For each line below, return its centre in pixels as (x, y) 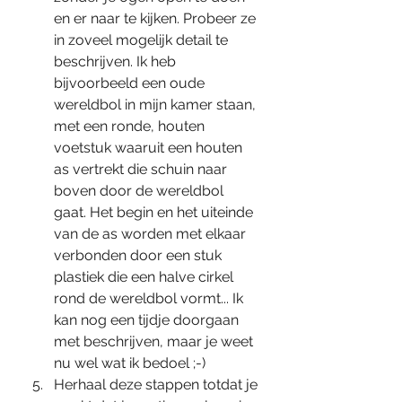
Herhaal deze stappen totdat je (157, 385)
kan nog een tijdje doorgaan (148, 320)
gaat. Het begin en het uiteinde (155, 212)
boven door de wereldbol (140, 191)
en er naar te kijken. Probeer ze (157, 18)
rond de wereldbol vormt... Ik (150, 298)
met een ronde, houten (131, 126)
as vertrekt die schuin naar (142, 169)
